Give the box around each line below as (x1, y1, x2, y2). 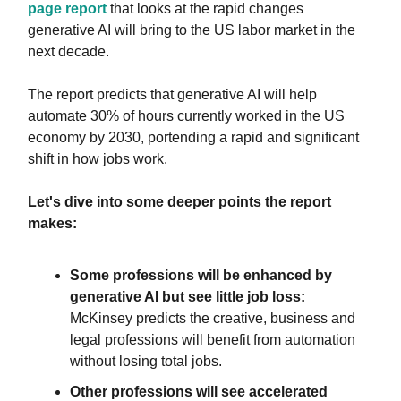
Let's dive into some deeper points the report (28, 193, 331, 209)
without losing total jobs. (70, 353, 222, 369)
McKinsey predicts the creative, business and (70, 310, 355, 326)
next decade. (28, 43, 109, 59)
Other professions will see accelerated (70, 383, 328, 399)
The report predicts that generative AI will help (28, 86, 317, 102)
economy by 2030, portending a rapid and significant (28, 129, 359, 145)
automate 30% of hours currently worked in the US (28, 107, 345, 124)
